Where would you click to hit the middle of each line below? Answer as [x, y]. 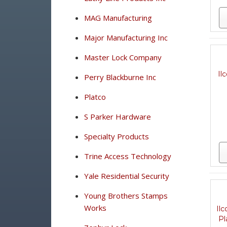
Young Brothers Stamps [126, 196]
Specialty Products [116, 136]
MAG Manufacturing [118, 18]
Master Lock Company [123, 57]
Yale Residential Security [126, 176]
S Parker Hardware [117, 117]
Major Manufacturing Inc [126, 37]
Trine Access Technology [127, 156]
